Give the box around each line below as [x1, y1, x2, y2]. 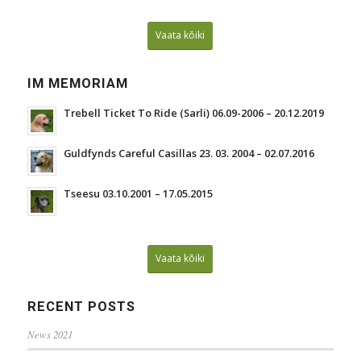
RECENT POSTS [27, 298, 135, 314]
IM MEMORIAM [27, 75, 128, 91]
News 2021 [27, 326, 73, 341]
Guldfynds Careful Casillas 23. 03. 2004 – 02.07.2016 [63, 145, 314, 160]
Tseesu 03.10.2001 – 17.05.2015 [63, 185, 213, 201]
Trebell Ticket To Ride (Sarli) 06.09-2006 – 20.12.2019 [63, 105, 324, 120]
